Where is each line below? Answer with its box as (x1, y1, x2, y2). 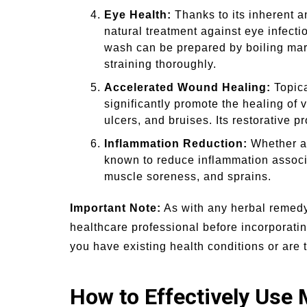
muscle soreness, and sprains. (104, 171, 271, 183)
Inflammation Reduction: (104, 138, 247, 150)
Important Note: (70, 202, 161, 214)
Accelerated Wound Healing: (104, 82, 271, 94)
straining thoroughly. (104, 58, 217, 71)
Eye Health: (104, 9, 171, 21)
